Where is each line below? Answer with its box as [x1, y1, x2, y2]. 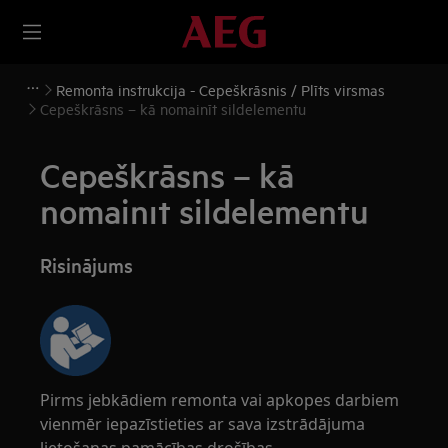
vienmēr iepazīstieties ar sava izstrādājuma [40, 413, 366, 435]
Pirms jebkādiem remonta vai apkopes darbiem [40, 389, 400, 411]
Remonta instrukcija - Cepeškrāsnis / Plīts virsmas [56, 80, 385, 99]
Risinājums [40, 252, 134, 278]
